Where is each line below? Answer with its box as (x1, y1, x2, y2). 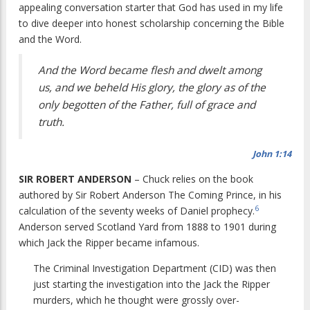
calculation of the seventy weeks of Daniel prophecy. (19, 204, 255, 218)
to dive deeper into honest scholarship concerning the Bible (19, 16, 284, 30)
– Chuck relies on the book (131, 172, 253, 186)
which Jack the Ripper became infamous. (19, 236, 199, 250)
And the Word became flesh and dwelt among (38, 63, 262, 78)
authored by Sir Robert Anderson (19, 188, 168, 202)
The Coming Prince (168, 188, 253, 202)
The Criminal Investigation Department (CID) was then (33, 262, 276, 275)
